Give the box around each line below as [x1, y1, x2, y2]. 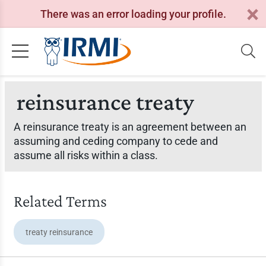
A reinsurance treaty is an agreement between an [13, 121, 246, 133]
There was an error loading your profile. [40, 7, 226, 20]
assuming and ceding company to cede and [13, 135, 218, 147]
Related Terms [13, 192, 107, 210]
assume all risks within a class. [13, 149, 158, 161]
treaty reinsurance [25, 227, 93, 237]
